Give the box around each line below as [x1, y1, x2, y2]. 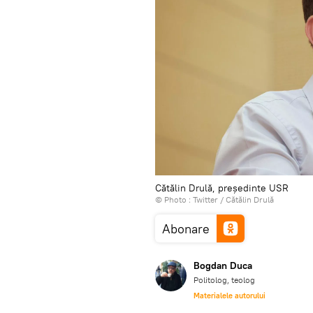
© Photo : [155, 194, 193, 205]
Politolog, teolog [194, 274, 255, 285]
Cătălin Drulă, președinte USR [155, 181, 289, 194]
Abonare [162, 220, 210, 237]
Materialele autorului [194, 290, 265, 300]
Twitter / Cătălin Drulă [193, 194, 274, 205]
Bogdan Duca [194, 259, 252, 272]
